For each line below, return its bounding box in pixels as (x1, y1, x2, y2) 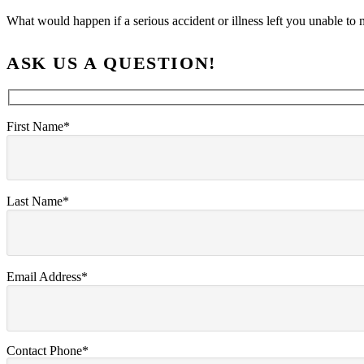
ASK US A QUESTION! (6, 53, 216, 73)
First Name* (6, 119, 70, 133)
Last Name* (6, 194, 69, 209)
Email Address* (6, 269, 88, 284)
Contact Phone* (6, 343, 89, 357)
